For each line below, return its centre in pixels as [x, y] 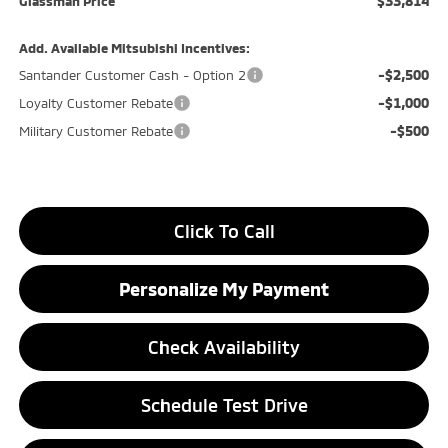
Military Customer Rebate [95, 131]
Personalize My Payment [224, 289]
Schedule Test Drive [224, 405]
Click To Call [224, 231]
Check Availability [224, 347]
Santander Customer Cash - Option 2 [132, 75]
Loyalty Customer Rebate [95, 103]
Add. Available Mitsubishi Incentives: [134, 48]
